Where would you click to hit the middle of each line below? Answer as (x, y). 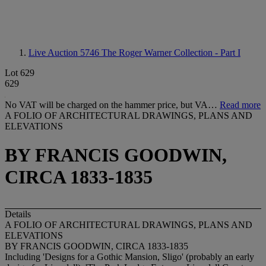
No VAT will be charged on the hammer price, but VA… (112, 105)
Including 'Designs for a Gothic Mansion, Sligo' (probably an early (129, 256)
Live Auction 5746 (65, 53)
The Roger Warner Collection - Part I (171, 53)
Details (18, 214)
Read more (240, 105)
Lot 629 (20, 73)
